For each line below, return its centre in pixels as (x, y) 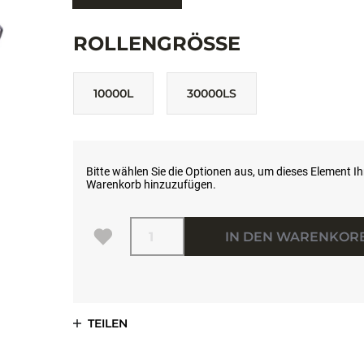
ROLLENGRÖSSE (156, 43)
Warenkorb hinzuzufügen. (151, 184)
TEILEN (107, 323)
